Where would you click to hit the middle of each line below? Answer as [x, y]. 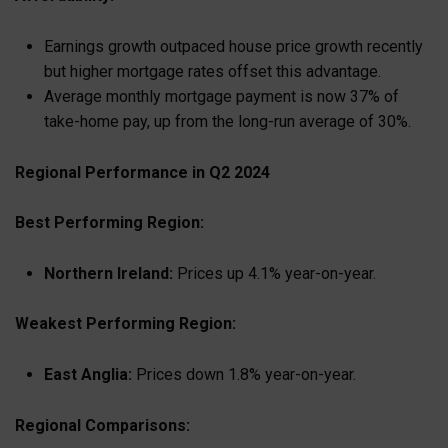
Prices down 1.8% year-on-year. [243, 374]
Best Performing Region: [109, 223]
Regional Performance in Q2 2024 [142, 172]
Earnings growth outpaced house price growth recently [233, 46]
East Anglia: [87, 374]
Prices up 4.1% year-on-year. [274, 273]
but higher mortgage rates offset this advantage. [212, 71]
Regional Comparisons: [102, 425]
